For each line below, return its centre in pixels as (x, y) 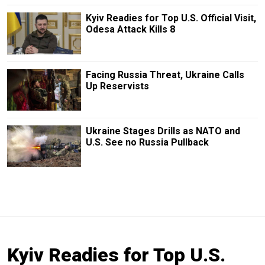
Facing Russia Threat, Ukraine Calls (165, 75)
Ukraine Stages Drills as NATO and (163, 131)
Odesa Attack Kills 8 (130, 30)
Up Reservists (117, 86)
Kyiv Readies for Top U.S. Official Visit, (171, 18)
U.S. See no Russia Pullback (147, 142)
